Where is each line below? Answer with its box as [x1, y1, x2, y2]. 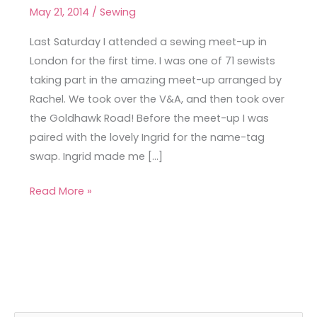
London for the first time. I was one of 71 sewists [29, 53, 275, 68]
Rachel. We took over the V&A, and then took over [29, 91, 284, 106]
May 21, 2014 [29, 5, 92, 20]
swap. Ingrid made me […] [29, 149, 163, 163]
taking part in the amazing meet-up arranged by [29, 72, 282, 87]
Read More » [29, 183, 92, 198]
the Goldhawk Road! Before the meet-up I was [29, 110, 269, 125]
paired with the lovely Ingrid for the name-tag [29, 129, 265, 144]
